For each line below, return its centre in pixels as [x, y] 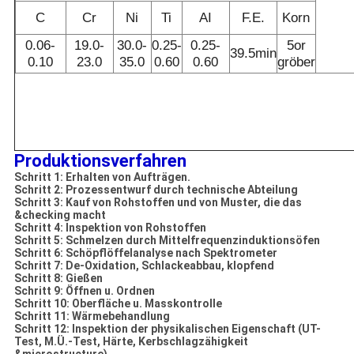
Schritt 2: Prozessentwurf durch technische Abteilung [156, 190]
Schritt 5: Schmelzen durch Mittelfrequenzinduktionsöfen [167, 241]
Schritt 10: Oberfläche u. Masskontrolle [118, 304]
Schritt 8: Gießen [58, 279]
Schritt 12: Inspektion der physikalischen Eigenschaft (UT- [167, 329]
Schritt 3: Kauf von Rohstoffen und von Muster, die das [158, 203]
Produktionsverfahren [100, 161]
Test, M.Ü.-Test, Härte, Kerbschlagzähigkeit [131, 342]
